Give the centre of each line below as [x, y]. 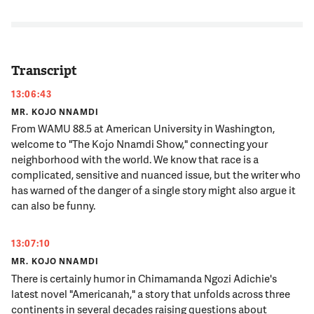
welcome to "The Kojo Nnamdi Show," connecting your [140, 144]
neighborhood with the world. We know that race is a [135, 159]
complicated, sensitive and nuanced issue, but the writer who [156, 175]
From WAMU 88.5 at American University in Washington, [143, 129]
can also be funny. [54, 206]
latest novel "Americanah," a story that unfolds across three [151, 293]
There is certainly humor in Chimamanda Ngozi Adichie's [144, 278]
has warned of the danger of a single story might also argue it [154, 190]
